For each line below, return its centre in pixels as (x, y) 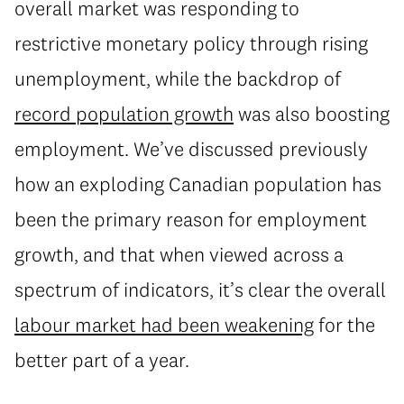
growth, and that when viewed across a (179, 254)
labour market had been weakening (164, 325)
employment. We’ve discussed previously (191, 149)
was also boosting (312, 114)
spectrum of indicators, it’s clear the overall (200, 289)
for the (344, 325)
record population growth (124, 114)
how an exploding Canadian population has (198, 184)
